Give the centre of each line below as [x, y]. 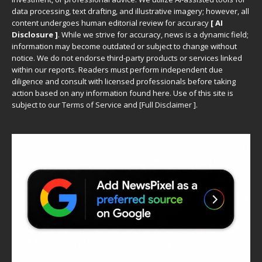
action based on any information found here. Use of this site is [123, 93]
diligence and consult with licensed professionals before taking [124, 81]
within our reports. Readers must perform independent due [117, 70]
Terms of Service [92, 105]
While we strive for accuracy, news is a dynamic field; [155, 35]
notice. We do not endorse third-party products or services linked [127, 58]
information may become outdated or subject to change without [124, 46]
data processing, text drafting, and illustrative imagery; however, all [130, 11]
